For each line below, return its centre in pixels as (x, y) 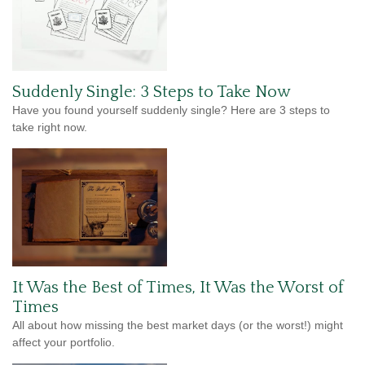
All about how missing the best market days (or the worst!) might (178, 325)
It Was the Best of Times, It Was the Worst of (178, 287)
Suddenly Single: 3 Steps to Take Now (151, 92)
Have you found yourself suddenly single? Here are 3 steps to (171, 110)
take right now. (50, 127)
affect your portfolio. (64, 342)
